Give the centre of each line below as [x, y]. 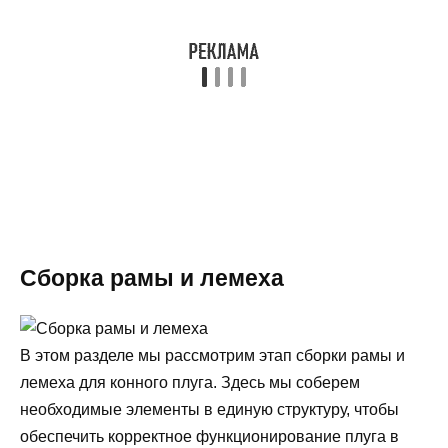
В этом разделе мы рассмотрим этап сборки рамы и [212, 356]
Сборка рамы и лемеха [152, 278]
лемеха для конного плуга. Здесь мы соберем [190, 383]
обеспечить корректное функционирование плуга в [209, 437]
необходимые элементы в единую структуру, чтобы [209, 410]
